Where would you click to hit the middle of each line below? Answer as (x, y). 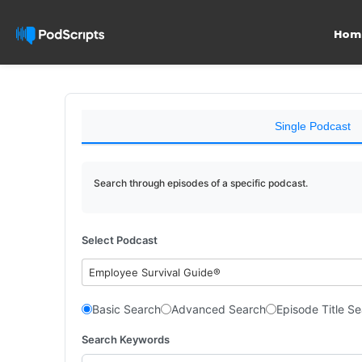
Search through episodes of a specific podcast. (201, 183)
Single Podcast (312, 126)
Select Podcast (120, 240)
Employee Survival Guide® (155, 272)
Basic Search (126, 309)
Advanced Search (219, 309)
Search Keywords (126, 339)
